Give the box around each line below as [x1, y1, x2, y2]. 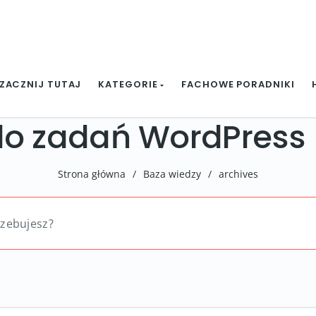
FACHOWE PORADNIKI [181, 78, 295, 91]
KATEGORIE [98, 78, 161, 91]
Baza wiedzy [143, 167, 201, 181]
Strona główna [58, 167, 126, 181]
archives [219, 167, 258, 181]
